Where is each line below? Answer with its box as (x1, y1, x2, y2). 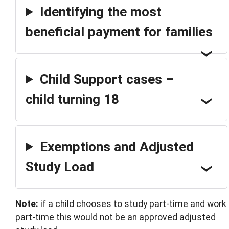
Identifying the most (39, 4, 162, 20)
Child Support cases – (39, 71, 174, 87)
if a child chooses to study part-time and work (38, 199, 226, 210)
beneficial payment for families (26, 24, 213, 40)
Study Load (26, 158, 94, 174)
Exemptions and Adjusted (39, 139, 194, 154)
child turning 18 (26, 91, 119, 107)
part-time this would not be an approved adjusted (15, 212, 216, 223)
